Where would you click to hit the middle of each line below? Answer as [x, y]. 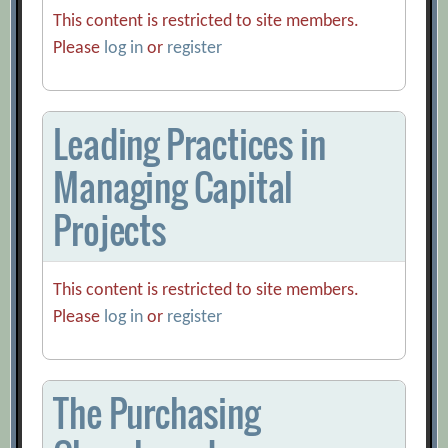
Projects [109, 230]
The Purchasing [156, 413]
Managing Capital [173, 187]
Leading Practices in [189, 144]
